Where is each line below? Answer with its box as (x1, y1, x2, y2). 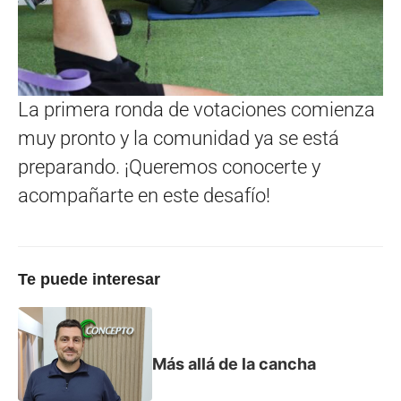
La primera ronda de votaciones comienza (18, 98, 375, 122)
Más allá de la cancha (152, 354, 316, 373)
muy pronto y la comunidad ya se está (18, 127, 339, 150)
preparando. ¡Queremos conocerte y (18, 156, 320, 179)
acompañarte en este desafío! (18, 184, 270, 208)
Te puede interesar (18, 270, 160, 289)
